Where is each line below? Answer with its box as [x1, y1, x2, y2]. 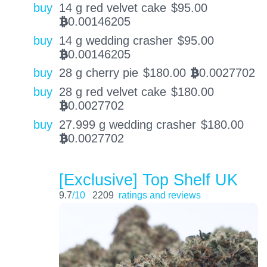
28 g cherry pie [58, 66, 138, 80]
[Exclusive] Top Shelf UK [58, 170, 238, 189]
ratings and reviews [118, 189, 201, 200]
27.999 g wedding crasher [58, 118, 196, 132]
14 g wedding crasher [58, 33, 173, 47]
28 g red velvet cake [58, 85, 166, 99]
